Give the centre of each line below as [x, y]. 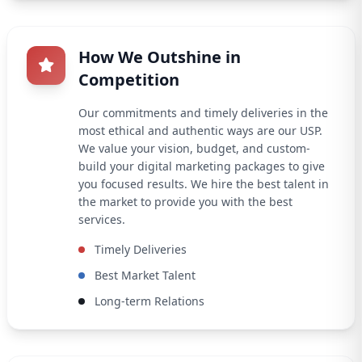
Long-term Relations [149, 301]
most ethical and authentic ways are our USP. [200, 131]
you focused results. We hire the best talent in [204, 184]
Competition [129, 80]
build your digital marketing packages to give [202, 166]
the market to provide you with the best [185, 202]
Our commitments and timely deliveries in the [203, 113]
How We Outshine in [160, 57]
